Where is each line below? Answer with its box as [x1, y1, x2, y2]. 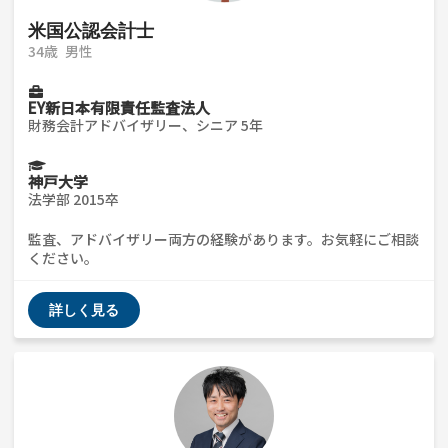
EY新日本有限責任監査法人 [28, 96, 210, 118]
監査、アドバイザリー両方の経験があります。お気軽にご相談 [28, 228, 419, 249]
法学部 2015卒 [28, 188, 119, 209]
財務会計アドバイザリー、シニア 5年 [28, 114, 263, 135]
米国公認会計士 [28, 19, 154, 42]
